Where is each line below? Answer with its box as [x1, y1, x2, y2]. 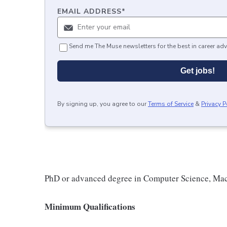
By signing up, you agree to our [57, 100, 146, 108]
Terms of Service [148, 100, 194, 108]
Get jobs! [180, 66, 215, 75]
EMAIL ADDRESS [57, 7, 122, 16]
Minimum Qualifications [45, 200, 135, 213]
